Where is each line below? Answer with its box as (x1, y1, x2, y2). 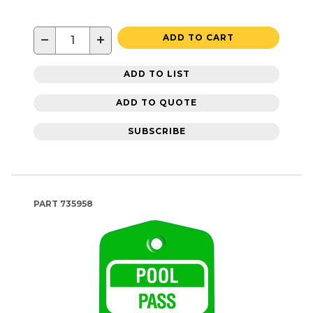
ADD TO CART (163, 31, 234, 43)
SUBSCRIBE (127, 126, 186, 137)
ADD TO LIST (123, 68, 190, 80)
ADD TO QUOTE (116, 97, 197, 108)
